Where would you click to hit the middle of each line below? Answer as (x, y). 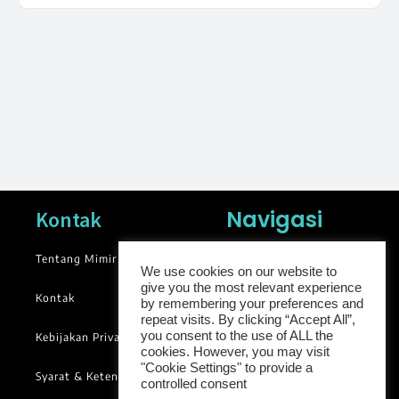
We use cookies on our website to (239, 272)
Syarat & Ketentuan (90, 376)
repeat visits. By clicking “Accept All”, (248, 320)
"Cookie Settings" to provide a (227, 368)
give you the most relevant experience (251, 288)
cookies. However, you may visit (235, 352)
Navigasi (274, 219)
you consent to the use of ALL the (237, 336)
